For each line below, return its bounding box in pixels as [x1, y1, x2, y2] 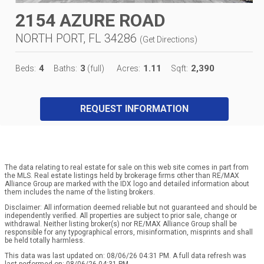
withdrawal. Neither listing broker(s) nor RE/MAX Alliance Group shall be [5, 220, 237, 229]
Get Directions [143, 35, 194, 45]
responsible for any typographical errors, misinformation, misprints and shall [5, 228, 253, 237]
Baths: [54, 64, 77, 74]
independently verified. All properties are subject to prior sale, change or [5, 212, 237, 220]
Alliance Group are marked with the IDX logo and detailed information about [5, 180, 249, 189]
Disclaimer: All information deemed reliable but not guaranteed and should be [5, 203, 257, 212]
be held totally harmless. [5, 236, 85, 245]
